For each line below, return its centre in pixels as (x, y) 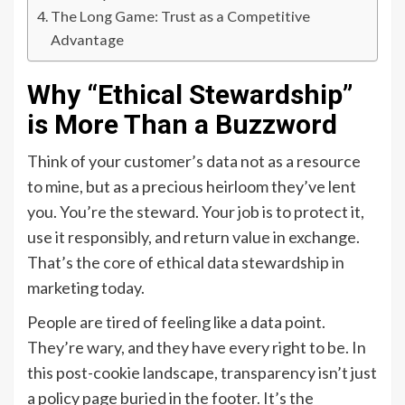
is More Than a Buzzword (182, 125)
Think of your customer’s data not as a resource (194, 161)
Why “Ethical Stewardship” (190, 95)
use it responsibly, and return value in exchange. (193, 237)
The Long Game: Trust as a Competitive (181, 16)
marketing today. (86, 288)
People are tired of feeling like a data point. (176, 322)
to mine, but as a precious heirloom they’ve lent (192, 187)
